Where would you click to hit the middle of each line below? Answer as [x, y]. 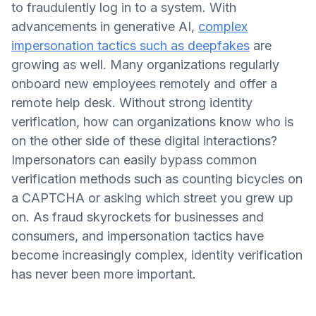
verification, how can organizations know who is [152, 122]
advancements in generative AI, [105, 26]
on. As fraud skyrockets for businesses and [138, 217]
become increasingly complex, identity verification [157, 255]
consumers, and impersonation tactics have [138, 236]
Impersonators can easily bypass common [134, 160]
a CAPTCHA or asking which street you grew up [152, 198]
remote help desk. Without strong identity [132, 103]
